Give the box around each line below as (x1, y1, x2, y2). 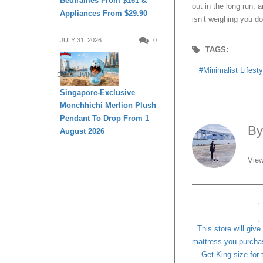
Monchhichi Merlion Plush (60, 101, 156, 110)
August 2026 (60, 127, 104, 136)
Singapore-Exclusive (60, 88, 135, 97)
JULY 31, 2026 (60, 36, 102, 43)
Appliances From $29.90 (60, 8, 147, 18)
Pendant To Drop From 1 (60, 114, 149, 123)
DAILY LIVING (57, 71, 97, 79)
